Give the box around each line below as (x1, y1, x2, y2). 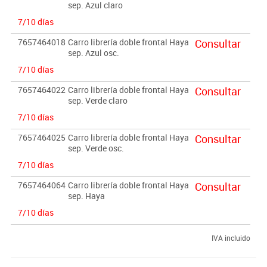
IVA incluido (211, 232, 250, 243)
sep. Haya (67, 190, 105, 201)
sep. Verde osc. (67, 142, 124, 154)
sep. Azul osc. (67, 46, 119, 58)
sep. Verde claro (67, 94, 128, 106)
